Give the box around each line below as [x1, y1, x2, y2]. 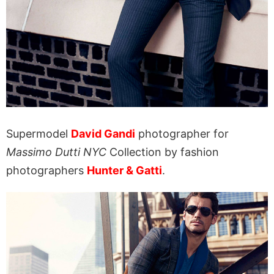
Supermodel [6, 127, 71, 140]
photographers [6, 163, 87, 177]
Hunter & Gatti [87, 163, 162, 177]
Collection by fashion [106, 145, 219, 158]
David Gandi [71, 127, 135, 140]
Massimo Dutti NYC [6, 145, 106, 158]
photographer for [135, 127, 229, 140]
